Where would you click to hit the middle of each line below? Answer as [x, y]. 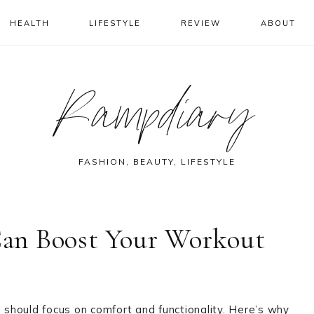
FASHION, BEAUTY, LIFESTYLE [157, 162]
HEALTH [29, 23]
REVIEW [201, 23]
